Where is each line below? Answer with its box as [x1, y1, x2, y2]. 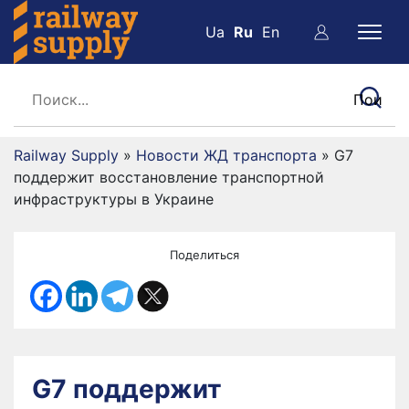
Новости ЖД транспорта [136, 146, 317, 164]
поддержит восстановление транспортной [14, 168, 324, 186]
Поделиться [170, 247, 239, 262]
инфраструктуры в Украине [14, 190, 214, 208]
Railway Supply [14, 146, 119, 164]
